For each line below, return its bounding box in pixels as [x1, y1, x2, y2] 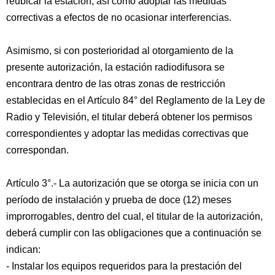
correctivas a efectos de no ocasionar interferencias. [6, 12, 231, 23]
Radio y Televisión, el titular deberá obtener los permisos [6, 112, 252, 122]
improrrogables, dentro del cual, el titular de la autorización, [6, 211, 263, 222]
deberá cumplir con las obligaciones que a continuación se [6, 228, 261, 238]
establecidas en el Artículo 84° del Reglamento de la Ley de [6, 95, 265, 106]
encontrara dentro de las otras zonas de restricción [6, 79, 225, 89]
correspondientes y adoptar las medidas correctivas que [6, 128, 249, 139]
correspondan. [6, 145, 69, 155]
